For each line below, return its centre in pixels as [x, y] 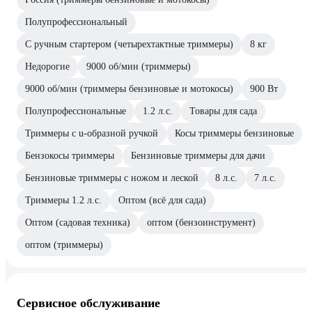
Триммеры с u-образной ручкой [92, 134]
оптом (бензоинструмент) [201, 223]
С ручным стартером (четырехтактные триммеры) [129, 45]
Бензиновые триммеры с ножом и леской [112, 178]
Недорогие [47, 67]
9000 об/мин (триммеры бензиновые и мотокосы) [129, 89]
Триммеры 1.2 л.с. [63, 201]
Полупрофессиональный [76, 22]
